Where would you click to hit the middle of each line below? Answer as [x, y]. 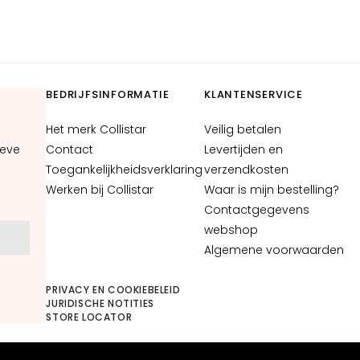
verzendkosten [246, 170]
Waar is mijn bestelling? [272, 190]
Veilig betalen [243, 129]
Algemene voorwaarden [274, 250]
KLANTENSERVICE [254, 94]
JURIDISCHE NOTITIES [100, 303]
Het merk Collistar [96, 129]
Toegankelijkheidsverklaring [125, 170]
